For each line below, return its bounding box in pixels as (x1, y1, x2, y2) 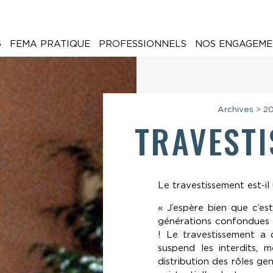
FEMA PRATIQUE (9, 38, 90, 49)
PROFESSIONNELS (98, 38, 186, 49)
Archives (218, 104, 254, 115)
